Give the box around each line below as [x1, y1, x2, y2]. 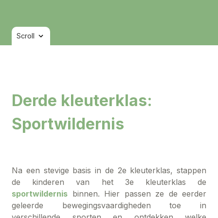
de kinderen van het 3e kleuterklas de [12, 177, 206, 187]
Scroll [17, 32, 35, 40]
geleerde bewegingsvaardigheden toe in [12, 200, 206, 210]
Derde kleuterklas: [12, 91, 152, 110]
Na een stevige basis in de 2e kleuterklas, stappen [12, 165, 206, 175]
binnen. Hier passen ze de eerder [68, 188, 206, 199]
